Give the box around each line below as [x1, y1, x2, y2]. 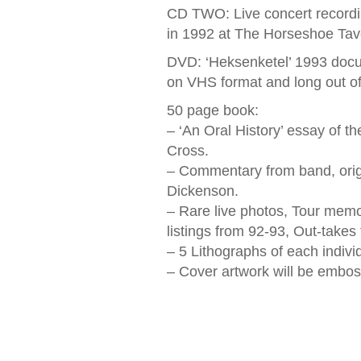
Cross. [166, 143, 209, 159]
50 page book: [166, 102, 259, 118]
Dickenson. [166, 183, 239, 199]
